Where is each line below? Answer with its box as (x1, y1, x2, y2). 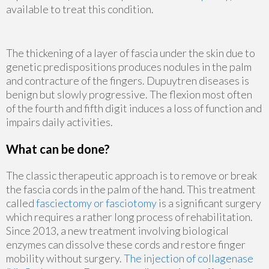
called (6, 196, 36, 210)
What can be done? (6, 141, 110, 156)
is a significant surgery (157, 196, 261, 210)
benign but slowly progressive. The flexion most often (6, 87, 252, 101)
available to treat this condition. (6, 2, 154, 16)
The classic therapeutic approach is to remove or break (6, 168, 257, 182)
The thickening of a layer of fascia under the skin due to (6, 46, 255, 59)
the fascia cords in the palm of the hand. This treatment (6, 182, 256, 196)
